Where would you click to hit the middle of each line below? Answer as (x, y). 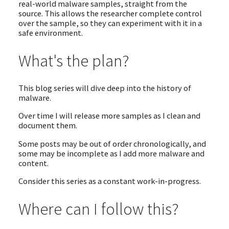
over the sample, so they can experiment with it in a (110, 23)
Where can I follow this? (98, 209)
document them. (48, 125)
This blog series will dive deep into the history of (105, 88)
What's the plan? (74, 61)
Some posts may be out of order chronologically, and (112, 143)
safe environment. (50, 32)
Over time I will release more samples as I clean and (109, 116)
